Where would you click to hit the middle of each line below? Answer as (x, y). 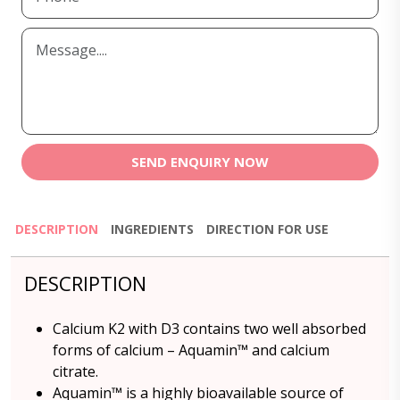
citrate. (75, 371)
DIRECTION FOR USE (267, 229)
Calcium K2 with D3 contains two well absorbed (209, 329)
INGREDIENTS (152, 229)
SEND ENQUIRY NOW (200, 162)
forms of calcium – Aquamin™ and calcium (191, 350)
